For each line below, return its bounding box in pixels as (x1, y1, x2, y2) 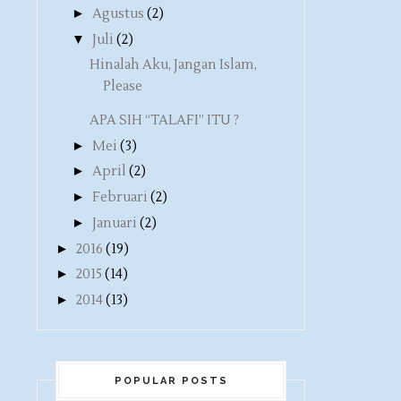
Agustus (92, 5, 144, 23)
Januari (92, 214, 137, 232)
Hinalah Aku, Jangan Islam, (89, 55, 257, 73)
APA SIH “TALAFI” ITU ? (89, 111, 239, 129)
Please (102, 77, 142, 95)
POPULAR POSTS (114, 375, 228, 387)
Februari (92, 189, 148, 206)
